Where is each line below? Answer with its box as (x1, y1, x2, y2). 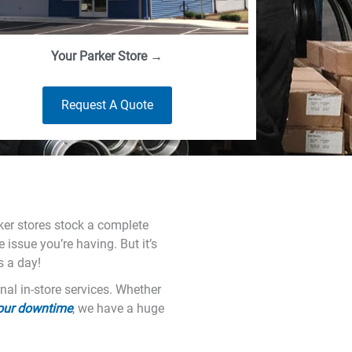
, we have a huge (72, 300, 164, 316)
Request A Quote (60, 97, 153, 112)
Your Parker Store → (51, 48, 163, 64)
